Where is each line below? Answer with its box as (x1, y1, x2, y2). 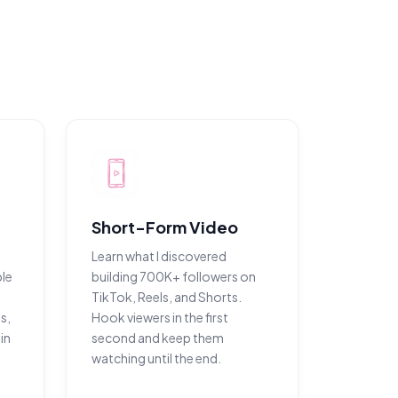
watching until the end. (92, 350, 221, 366)
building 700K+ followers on (92, 268, 256, 284)
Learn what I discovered (92, 248, 227, 264)
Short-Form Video (92, 217, 238, 237)
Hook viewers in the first (92, 309, 228, 325)
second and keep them (92, 330, 224, 346)
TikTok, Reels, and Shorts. (92, 289, 242, 305)
